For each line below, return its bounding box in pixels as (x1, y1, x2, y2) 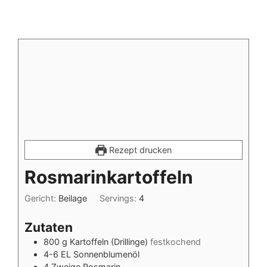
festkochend (150, 237, 201, 247)
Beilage (58, 193, 87, 203)
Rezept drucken (106, 145, 172, 155)
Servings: (100, 193, 139, 203)
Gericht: (24, 193, 58, 203)
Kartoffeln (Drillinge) (69, 237, 148, 247)
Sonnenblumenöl (73, 249, 139, 260)
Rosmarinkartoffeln (24, 166, 193, 188)
